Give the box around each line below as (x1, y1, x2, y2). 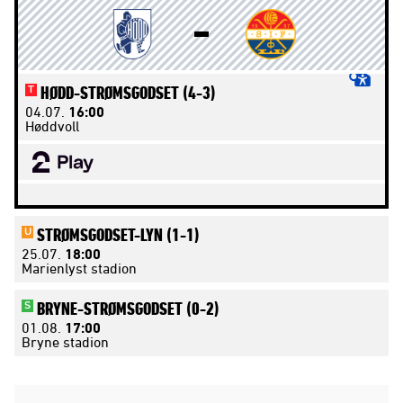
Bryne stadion (22, 333, 109, 350)
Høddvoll (25, 117, 79, 134)
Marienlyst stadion (22, 259, 137, 276)
